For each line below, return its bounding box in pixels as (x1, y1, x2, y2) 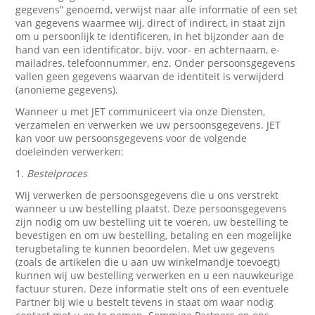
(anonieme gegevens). (15, 83, 119, 96)
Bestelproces (27, 167, 88, 180)
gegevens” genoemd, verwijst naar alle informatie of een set (15, 3, 298, 16)
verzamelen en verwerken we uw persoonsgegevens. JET (15, 118, 281, 131)
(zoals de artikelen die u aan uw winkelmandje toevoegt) (15, 255, 281, 269)
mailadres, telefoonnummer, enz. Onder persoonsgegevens (15, 56, 296, 70)
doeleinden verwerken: (15, 145, 124, 158)
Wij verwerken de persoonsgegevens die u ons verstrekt (15, 188, 279, 202)
